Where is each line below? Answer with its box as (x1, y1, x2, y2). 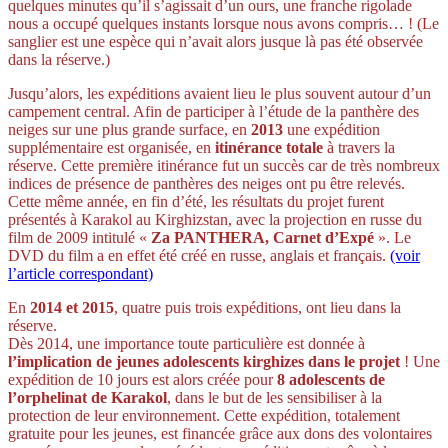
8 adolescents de (277, 370, 385, 388)
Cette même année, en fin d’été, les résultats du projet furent (8, 192, 384, 210)
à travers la (323, 138, 395, 156)
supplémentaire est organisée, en (8, 138, 211, 156)
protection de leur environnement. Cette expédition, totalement (8, 406, 400, 424)
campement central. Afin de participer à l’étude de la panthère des (8, 102, 419, 120)
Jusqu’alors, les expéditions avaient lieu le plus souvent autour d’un (8, 84, 431, 102)
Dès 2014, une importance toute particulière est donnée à (8, 334, 365, 352)
